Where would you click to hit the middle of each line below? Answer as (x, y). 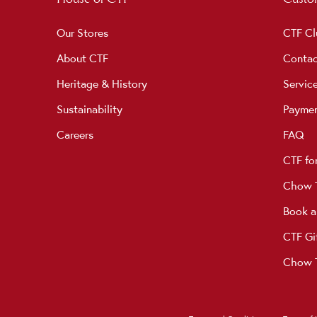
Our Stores (82, 33)
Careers (75, 134)
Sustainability (89, 109)
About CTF (82, 58)
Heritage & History (102, 83)
